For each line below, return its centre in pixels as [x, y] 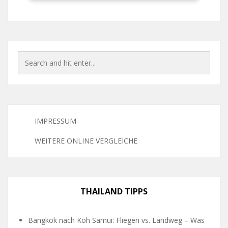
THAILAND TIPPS [114, 191]
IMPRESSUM [55, 121]
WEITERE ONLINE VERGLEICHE [86, 141]
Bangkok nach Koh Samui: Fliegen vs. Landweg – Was [116, 220]
